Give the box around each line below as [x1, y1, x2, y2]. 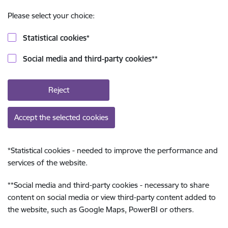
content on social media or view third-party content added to [8, 192, 216, 202]
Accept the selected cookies [14, 112, 108, 122]
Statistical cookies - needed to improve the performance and [11, 146, 218, 155]
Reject [48, 85, 69, 95]
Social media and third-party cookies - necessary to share [14, 180, 209, 190]
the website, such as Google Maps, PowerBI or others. [8, 205, 194, 214]
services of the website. [8, 158, 88, 167]
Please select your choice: [8, 11, 95, 20]
